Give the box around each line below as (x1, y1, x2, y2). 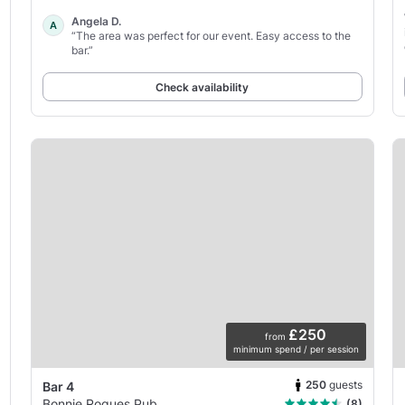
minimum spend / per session (232, 343, 359, 354)
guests (328, 378, 363, 392)
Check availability (155, 80, 250, 94)
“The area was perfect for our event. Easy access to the (71, 28, 351, 42)
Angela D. (71, 14, 121, 28)
